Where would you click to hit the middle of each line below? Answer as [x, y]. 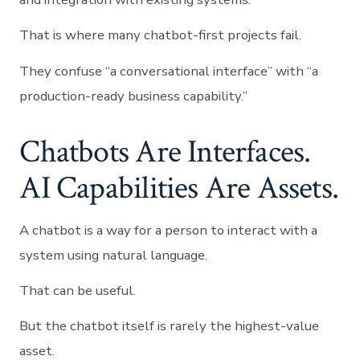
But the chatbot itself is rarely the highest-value [170, 325]
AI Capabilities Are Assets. [179, 188]
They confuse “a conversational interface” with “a [169, 71]
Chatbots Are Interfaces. [165, 152]
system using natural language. [114, 255]
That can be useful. [78, 290]
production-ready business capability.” [134, 96]
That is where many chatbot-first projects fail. [161, 35]
